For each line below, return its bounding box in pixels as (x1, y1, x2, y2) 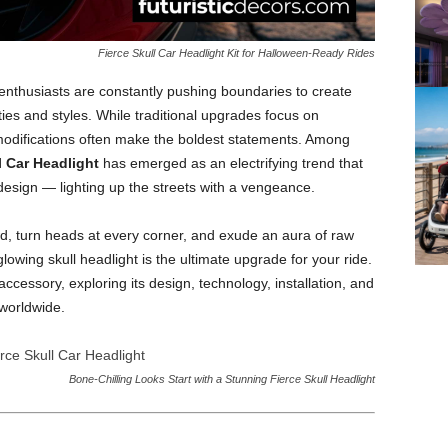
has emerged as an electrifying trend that (98, 155, 363, 171)
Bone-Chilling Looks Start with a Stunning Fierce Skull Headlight (68, 373, 375, 385)
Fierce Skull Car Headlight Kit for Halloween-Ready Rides (97, 47, 375, 59)
